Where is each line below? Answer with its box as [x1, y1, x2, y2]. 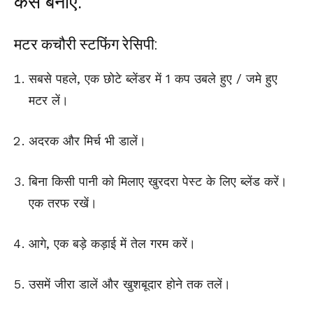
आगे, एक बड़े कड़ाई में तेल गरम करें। [29, 236, 196, 252]
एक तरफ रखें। [29, 196, 97, 211]
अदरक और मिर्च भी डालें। [29, 133, 146, 149]
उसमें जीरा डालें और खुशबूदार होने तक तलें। [29, 277, 231, 292]
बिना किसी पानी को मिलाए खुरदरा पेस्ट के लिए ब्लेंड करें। [29, 174, 287, 189]
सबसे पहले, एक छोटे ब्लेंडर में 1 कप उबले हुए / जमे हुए [29, 71, 277, 87]
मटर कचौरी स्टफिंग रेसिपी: [14, 36, 157, 54]
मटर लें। [29, 93, 68, 108]
